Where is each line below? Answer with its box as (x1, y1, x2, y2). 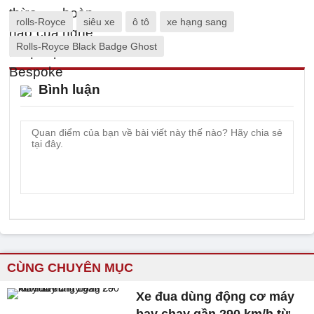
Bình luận (39, 82, 100, 97)
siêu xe (83, 16, 115, 27)
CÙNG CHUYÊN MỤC (7, 261, 133, 275)
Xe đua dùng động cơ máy (136, 289, 295, 303)
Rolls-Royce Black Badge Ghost (16, 41, 157, 52)
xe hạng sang (167, 16, 227, 27)
